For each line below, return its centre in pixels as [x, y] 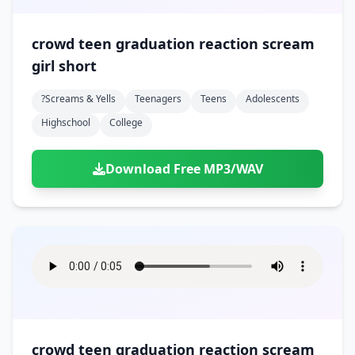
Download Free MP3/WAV [184, 169]
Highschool [66, 122]
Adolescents [273, 99]
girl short [78, 66]
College [126, 122]
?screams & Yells [78, 99]
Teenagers [158, 99]
